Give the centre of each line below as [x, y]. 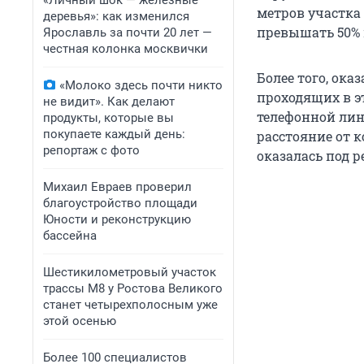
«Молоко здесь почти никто [141, 85]
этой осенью [80, 321]
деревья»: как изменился [116, 16]
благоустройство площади [120, 203]
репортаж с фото [91, 150]
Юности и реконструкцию [117, 219]
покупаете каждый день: [114, 134]
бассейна [70, 236]
